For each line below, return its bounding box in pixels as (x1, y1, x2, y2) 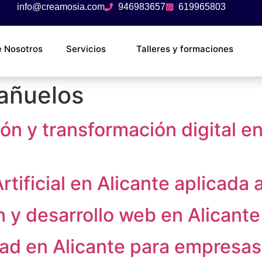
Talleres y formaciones (136, 43, 234, 54)
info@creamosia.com (17, 2, 105, 12)
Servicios (66, 43, 106, 54)
